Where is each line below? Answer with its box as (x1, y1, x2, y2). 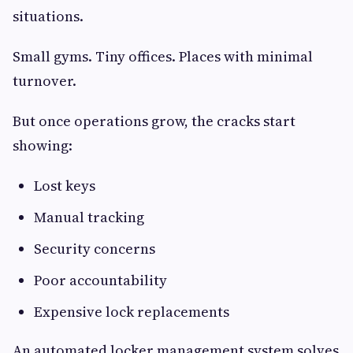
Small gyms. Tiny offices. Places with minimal (13, 46, 313, 67)
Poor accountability (34, 270, 167, 291)
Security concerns (34, 239, 155, 259)
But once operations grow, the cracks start (13, 111, 295, 132)
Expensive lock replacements (34, 302, 229, 322)
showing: (13, 136, 72, 156)
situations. (13, 6, 84, 27)
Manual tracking (34, 207, 144, 228)
